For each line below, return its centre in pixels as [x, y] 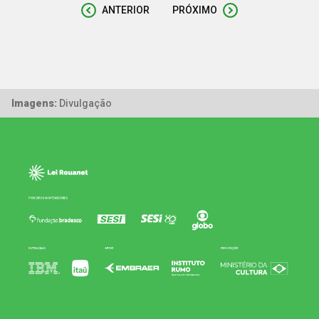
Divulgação [84, 103]
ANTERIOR [126, 10]
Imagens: [34, 103]
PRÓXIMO [195, 10]
